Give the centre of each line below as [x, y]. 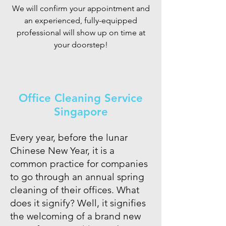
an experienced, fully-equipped [81, 20]
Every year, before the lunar [69, 137]
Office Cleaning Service [81, 98]
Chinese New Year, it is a [62, 151]
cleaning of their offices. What [75, 190]
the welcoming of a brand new [75, 216]
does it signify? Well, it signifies [78, 203]
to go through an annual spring [77, 177]
